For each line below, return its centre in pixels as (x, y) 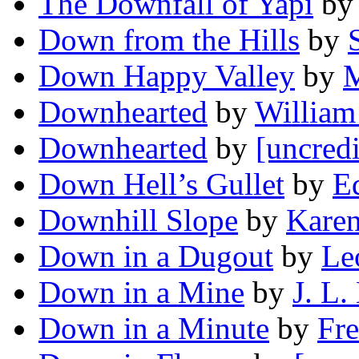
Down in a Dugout (156, 256)
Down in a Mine (141, 292)
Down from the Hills (169, 40)
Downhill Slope (138, 220)
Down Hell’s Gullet (161, 184)
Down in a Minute (154, 329)
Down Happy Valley (167, 76)
